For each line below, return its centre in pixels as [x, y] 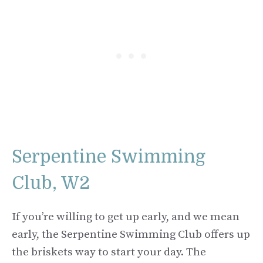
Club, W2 [51, 183]
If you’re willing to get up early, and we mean [126, 217]
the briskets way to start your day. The [109, 252]
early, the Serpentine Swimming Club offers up [131, 235]
